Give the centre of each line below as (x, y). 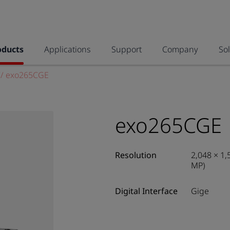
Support (127, 49)
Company (180, 49)
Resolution (136, 155)
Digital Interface (146, 191)
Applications (68, 49)
